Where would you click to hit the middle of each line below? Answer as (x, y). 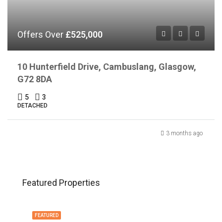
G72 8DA (35, 79)
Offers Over (41, 34)
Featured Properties (61, 182)
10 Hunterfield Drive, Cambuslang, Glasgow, (107, 66)
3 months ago (184, 133)
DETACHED (32, 105)
